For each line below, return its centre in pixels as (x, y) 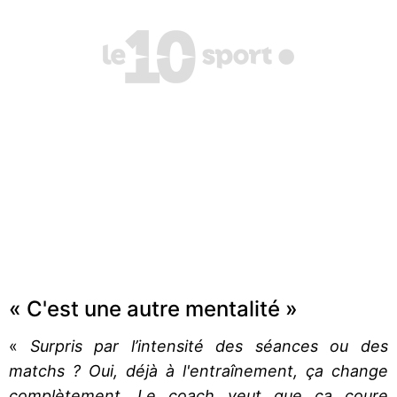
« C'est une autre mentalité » (153, 308)
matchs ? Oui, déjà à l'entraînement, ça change (198, 370)
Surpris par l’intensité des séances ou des (209, 346)
